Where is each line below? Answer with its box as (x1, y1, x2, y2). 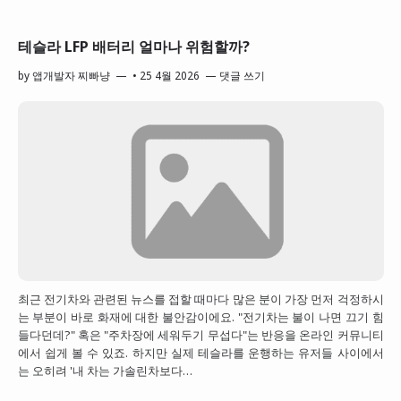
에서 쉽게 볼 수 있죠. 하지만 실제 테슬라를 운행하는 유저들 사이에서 (17, 344, 384, 361)
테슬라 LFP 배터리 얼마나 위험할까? (17, 37, 250, 57)
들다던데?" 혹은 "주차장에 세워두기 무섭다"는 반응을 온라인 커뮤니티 (17, 326, 384, 343)
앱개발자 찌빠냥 (31, 68, 110, 82)
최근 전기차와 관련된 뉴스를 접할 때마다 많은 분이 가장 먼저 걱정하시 (17, 290, 384, 307)
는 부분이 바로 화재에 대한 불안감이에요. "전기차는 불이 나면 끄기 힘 (17, 308, 384, 325)
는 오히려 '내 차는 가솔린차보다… (17, 362, 192, 379)
